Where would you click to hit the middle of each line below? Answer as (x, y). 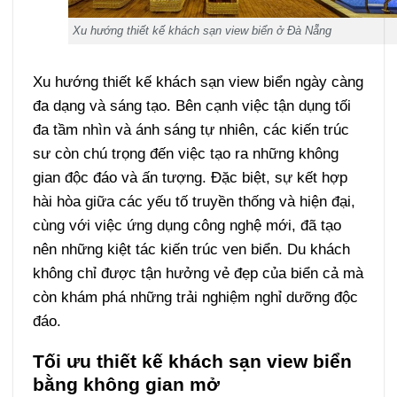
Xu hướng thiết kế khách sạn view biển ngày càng (198, 81)
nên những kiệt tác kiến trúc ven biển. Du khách (191, 249)
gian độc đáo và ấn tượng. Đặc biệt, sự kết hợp (190, 177)
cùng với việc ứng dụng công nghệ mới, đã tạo (187, 225)
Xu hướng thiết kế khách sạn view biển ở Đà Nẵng (202, 30)
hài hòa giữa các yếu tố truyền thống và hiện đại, (194, 201)
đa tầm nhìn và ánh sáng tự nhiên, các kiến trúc (191, 129)
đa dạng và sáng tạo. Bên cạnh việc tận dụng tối (191, 105)
